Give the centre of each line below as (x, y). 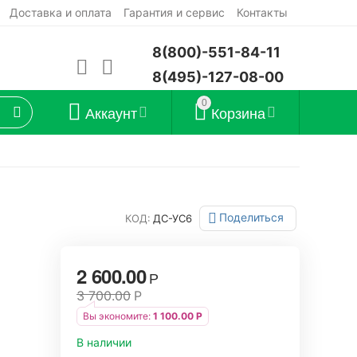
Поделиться (251, 217)
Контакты (262, 12)
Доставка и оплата (60, 12)
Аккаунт (111, 112)
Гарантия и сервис (174, 12)
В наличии (104, 342)
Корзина (238, 112)
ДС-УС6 (173, 218)
